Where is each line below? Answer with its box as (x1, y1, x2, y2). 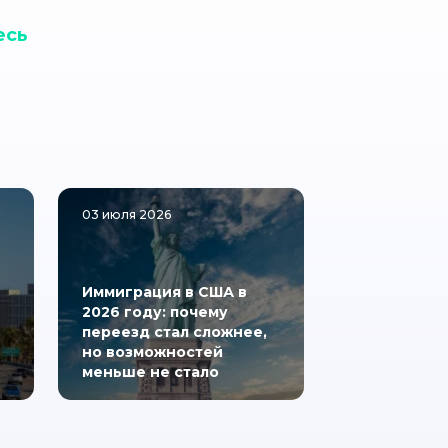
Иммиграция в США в (82, 283, 247, 301)
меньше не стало (82, 363, 219, 381)
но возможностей (82, 343, 223, 361)
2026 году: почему (82, 303, 228, 321)
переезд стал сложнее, (82, 323, 267, 341)
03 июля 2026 (82, 207, 171, 222)
